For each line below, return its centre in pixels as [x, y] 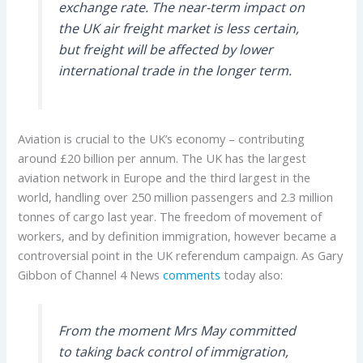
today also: [252, 274]
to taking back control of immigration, [173, 351]
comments [192, 274]
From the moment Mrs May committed [177, 330]
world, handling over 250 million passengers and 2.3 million [176, 196]
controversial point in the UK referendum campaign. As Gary [181, 255]
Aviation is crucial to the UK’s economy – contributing [162, 138]
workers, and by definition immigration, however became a [177, 235]
